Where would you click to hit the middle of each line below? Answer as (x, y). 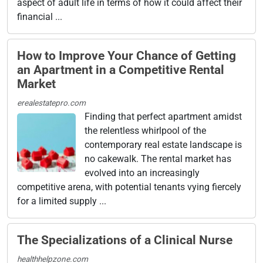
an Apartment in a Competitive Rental (121, 70)
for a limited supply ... (62, 201)
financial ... (40, 16)
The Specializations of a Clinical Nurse (125, 240)
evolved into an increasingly (142, 173)
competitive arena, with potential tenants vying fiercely (129, 187)
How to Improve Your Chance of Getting (127, 55)
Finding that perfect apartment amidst (163, 116)
